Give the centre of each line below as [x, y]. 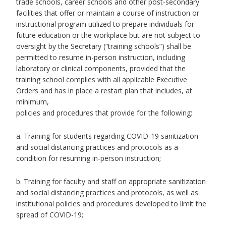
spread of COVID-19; [50, 215]
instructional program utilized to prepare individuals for [105, 24]
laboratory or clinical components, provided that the [101, 68]
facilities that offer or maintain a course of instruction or [108, 13]
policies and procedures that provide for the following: [104, 113]
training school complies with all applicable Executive [102, 79]
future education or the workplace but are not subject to [108, 35]
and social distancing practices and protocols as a [97, 147]
